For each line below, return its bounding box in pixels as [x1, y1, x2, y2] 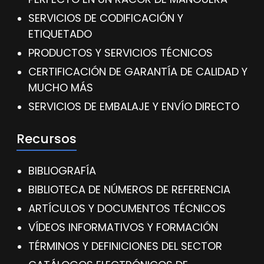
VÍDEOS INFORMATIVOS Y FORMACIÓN [28, 220, 218, 235]
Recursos [16, 130, 77, 148]
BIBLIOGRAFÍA [28, 163, 96, 178]
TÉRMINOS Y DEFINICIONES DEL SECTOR [28, 239, 222, 253]
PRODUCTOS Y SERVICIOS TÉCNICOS [28, 45, 213, 60]
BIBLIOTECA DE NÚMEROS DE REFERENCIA [28, 182, 230, 197]
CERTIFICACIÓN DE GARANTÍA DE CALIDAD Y [28, 64, 247, 79]
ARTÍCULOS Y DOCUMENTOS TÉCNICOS [28, 201, 226, 216]
